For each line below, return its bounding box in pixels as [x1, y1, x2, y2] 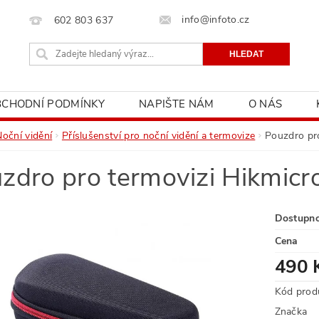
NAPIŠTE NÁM [139, 97, 214, 111]
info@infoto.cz [182, 13, 250, 27]
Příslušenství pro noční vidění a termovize [61, 129, 256, 142]
